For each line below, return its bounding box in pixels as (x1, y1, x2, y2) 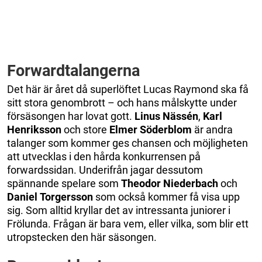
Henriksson (7, 123, 61, 136)
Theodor (121, 177, 161, 189)
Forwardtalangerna (7, 61, 140, 80)
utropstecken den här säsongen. (7, 230, 157, 243)
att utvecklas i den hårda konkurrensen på (7, 150, 201, 163)
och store (61, 123, 109, 136)
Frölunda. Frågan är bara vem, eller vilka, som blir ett (7, 217, 249, 230)
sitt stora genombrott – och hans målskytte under (7, 96, 237, 109)
